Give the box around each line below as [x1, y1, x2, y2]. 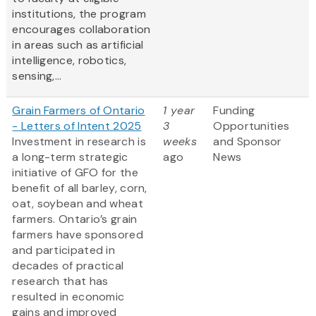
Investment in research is [12, 134, 146, 150]
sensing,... [12, 68, 62, 84]
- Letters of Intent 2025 [12, 119, 142, 134]
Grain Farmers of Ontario [12, 103, 145, 119]
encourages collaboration [12, 22, 151, 37]
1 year [163, 103, 195, 119]
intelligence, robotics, [12, 53, 127, 68]
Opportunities [213, 119, 290, 134]
